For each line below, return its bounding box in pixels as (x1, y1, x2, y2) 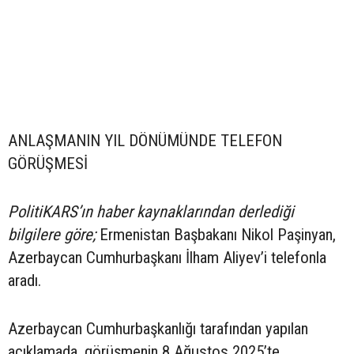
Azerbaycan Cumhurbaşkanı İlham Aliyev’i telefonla (8, 248, 326, 268)
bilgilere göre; (8, 225, 96, 245)
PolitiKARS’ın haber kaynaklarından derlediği (8, 202, 294, 222)
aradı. (8, 271, 41, 291)
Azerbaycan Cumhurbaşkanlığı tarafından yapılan (8, 319, 308, 339)
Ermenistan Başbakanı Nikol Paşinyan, (96, 225, 336, 245)
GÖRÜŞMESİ (8, 154, 88, 174)
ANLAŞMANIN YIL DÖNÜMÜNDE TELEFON (8, 131, 282, 151)
